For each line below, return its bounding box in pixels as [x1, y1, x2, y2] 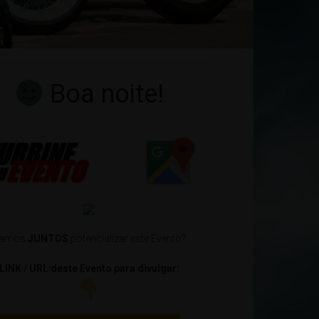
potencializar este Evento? [68, 232, 186, 244]
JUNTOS [28, 232, 68, 244]
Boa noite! [43, 78, 164, 109]
